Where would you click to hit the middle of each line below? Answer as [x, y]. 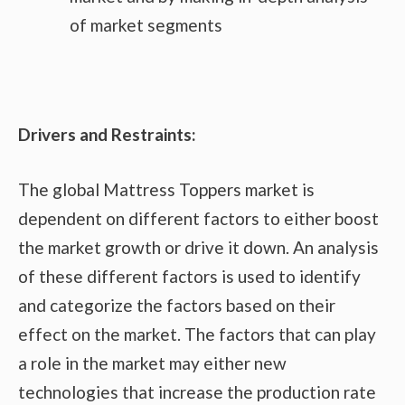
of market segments [146, 25]
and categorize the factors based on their [177, 305]
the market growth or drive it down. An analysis [198, 247]
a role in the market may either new [152, 363]
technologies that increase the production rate [197, 391]
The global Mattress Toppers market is [166, 189]
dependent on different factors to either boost [198, 218]
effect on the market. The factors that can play [197, 334]
